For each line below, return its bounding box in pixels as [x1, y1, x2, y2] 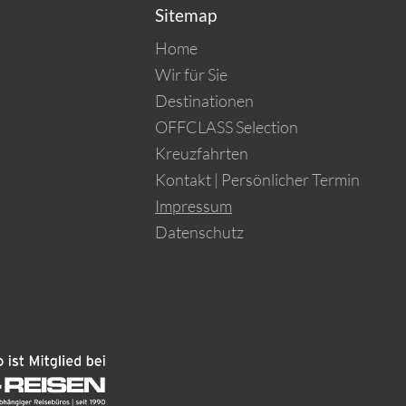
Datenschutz [155, 222, 245, 242]
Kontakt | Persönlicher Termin [155, 169, 361, 189]
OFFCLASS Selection [155, 117, 299, 137]
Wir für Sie [155, 64, 228, 84]
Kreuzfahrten [155, 143, 249, 163]
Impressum [155, 196, 233, 216]
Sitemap [155, 5, 217, 25]
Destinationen [155, 91, 255, 111]
